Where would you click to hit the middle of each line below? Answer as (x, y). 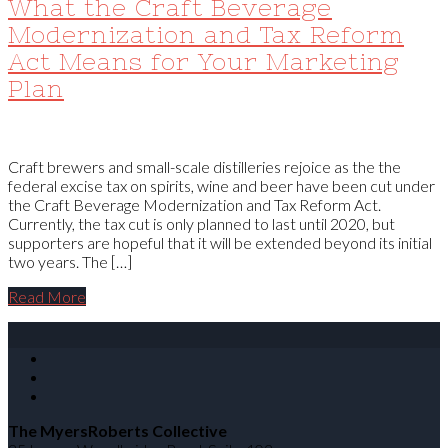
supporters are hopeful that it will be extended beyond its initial (220, 242)
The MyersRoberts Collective (117, 430)
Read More (47, 296)
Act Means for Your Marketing (203, 61)
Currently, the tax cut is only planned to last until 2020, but (201, 223)
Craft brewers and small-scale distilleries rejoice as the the (204, 166)
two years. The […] (70, 261)
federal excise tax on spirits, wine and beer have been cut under (221, 185)
